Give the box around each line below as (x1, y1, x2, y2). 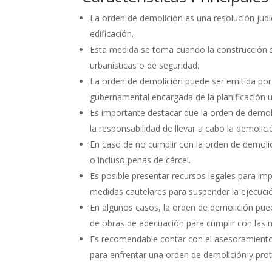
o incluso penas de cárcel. (90, 154, 191, 166)
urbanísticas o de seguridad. (90, 59, 200, 72)
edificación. (90, 28, 134, 40)
